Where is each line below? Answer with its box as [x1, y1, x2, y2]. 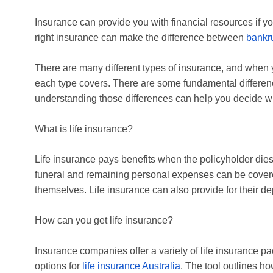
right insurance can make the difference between [35, 32, 246, 43]
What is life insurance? [35, 124, 133, 135]
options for [35, 261, 82, 272]
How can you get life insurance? [35, 215, 173, 226]
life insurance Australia [82, 261, 180, 272]
